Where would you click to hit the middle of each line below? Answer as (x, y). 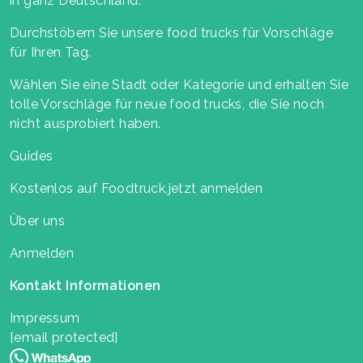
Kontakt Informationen (85, 285)
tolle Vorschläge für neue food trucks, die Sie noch (167, 104)
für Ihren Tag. (51, 52)
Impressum (45, 318)
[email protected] (64, 337)
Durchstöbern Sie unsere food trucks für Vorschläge (171, 32)
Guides (32, 156)
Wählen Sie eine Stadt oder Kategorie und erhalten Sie (179, 84)
